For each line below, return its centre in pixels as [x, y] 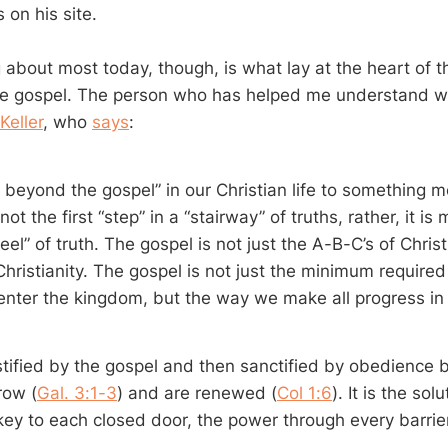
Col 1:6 [304, 392]
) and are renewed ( [197, 392]
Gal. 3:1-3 [77, 392]
